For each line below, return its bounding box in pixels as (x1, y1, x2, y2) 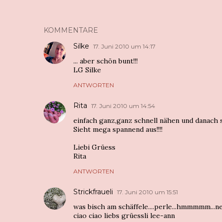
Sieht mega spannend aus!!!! (73, 125, 163, 134)
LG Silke (73, 65, 101, 74)
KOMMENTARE (44, 26, 98, 35)
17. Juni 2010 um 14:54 (91, 102, 155, 110)
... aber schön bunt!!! (73, 56, 138, 65)
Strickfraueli (73, 187, 113, 196)
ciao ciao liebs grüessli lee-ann (73, 211, 175, 220)
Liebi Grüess (73, 143, 115, 152)
